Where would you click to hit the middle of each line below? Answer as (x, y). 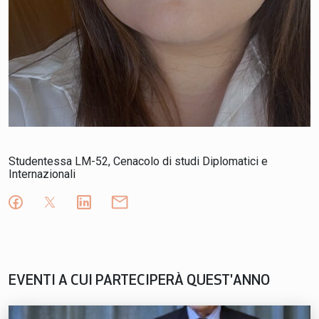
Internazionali (42, 174)
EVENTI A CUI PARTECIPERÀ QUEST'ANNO (139, 281)
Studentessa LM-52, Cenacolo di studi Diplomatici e (138, 161)
